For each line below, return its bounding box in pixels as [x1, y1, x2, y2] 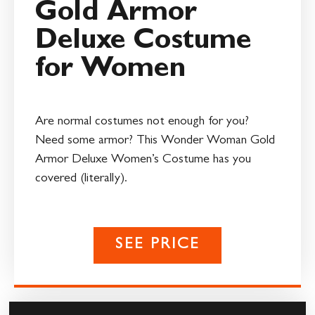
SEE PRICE [115, 238, 200, 254]
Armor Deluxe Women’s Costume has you [35, 153, 251, 167]
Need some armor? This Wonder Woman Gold [35, 134, 275, 148]
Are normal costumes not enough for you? [35, 115, 249, 129]
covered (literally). [35, 172, 127, 186]
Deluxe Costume [35, 28, 252, 57]
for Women [35, 56, 186, 85]
